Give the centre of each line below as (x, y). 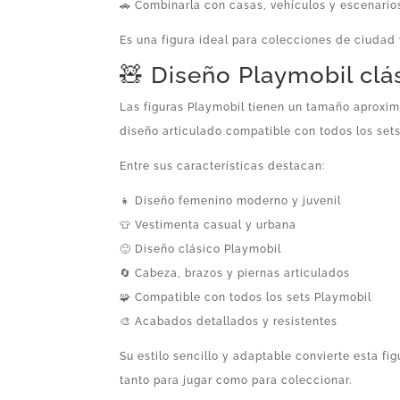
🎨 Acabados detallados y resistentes (229, 321)
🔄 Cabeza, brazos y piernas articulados (235, 273)
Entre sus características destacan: (223, 166)
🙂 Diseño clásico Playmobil (201, 249)
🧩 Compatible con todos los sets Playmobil (246, 297)
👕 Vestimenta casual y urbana (208, 225)
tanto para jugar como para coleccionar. (236, 380)
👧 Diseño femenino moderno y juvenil (231, 200)
